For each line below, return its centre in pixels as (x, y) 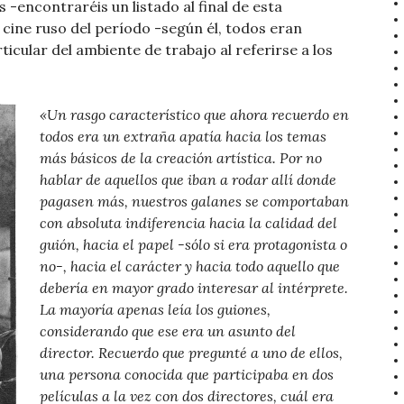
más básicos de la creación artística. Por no (181, 158)
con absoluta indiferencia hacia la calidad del (188, 223)
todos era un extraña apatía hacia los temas (183, 137)
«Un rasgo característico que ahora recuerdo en (194, 115)
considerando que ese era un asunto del (168, 331)
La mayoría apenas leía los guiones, (155, 310)
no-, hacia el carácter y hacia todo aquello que (190, 266)
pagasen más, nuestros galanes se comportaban (194, 202)
